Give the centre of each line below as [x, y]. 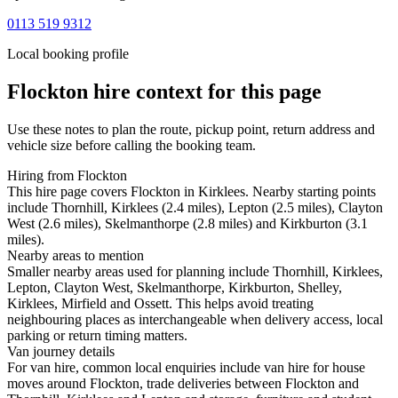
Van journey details [61, 352]
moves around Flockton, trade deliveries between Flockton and [183, 384]
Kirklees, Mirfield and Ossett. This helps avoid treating [160, 304]
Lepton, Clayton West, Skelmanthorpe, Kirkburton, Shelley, [175, 288]
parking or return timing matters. [97, 336]
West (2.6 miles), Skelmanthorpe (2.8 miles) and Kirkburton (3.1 [187, 224]
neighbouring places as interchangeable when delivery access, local [195, 320]
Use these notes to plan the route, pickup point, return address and [191, 130]
